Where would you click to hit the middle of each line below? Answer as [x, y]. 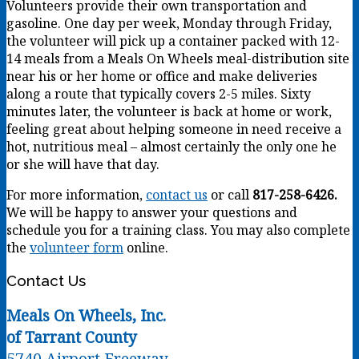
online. [146, 247]
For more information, [76, 194]
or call [230, 194]
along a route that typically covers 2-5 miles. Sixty [159, 93]
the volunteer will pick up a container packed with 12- [173, 40]
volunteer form [77, 247]
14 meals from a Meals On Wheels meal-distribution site [178, 58]
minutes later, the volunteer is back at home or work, [169, 111]
